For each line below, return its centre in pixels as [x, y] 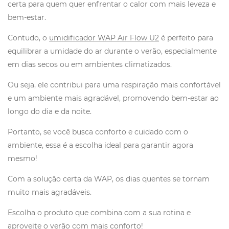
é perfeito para [186, 38]
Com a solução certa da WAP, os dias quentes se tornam [109, 179]
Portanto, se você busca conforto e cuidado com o [98, 132]
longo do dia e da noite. [50, 112]
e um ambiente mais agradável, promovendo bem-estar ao [113, 98]
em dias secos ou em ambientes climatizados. [90, 65]
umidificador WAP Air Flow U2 [104, 38]
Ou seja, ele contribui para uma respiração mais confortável [114, 85]
